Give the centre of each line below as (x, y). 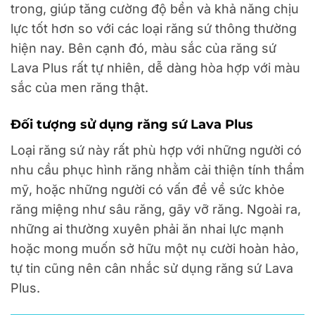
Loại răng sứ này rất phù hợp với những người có (156, 150)
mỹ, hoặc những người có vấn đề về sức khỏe (148, 189)
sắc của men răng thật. (79, 88)
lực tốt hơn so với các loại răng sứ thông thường (154, 29)
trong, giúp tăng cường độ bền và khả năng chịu (155, 9)
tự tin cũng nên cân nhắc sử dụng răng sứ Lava (152, 268)
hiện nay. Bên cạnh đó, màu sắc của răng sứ (143, 49)
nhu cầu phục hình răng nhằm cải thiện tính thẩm (157, 169)
